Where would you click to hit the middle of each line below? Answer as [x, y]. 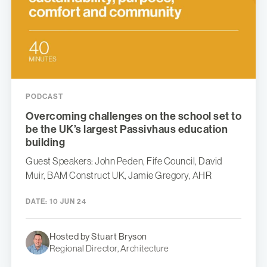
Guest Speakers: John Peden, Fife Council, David [124, 161]
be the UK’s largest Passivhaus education [127, 130]
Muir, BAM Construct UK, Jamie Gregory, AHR [119, 176]
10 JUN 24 [67, 202]
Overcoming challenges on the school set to [133, 117]
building [45, 143]
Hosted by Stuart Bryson [98, 237]
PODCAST [44, 97]
